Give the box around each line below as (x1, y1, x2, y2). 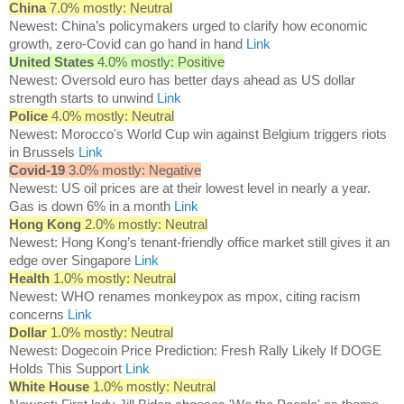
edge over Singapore (9, 252, 134, 269)
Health (9, 271, 50, 287)
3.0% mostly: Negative (65, 162, 201, 179)
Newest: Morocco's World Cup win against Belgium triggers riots (9, 126, 387, 142)
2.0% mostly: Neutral (81, 216, 207, 233)
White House (9, 379, 89, 395)
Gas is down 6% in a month (9, 198, 174, 215)
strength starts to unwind (9, 90, 157, 106)
